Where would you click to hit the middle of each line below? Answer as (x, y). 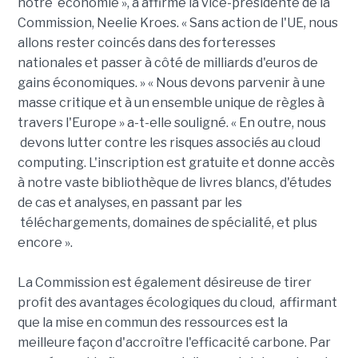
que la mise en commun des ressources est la (152, 323)
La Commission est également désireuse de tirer (164, 283)
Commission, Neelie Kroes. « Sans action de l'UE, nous (177, 23)
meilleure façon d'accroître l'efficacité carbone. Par (174, 343)
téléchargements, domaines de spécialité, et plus (167, 223)
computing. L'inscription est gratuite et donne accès (176, 163)
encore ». (45, 243)
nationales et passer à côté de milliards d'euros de (167, 63)
